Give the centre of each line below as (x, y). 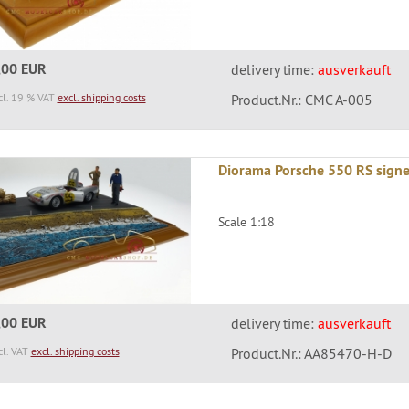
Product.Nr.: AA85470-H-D (311, 354)
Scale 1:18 (247, 221)
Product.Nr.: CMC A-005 (301, 99)
